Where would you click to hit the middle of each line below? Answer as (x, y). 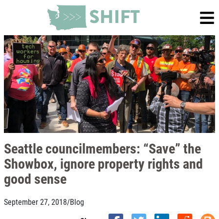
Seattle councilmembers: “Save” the (102, 148)
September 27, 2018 (35, 202)
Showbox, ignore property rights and (103, 163)
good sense (35, 178)
